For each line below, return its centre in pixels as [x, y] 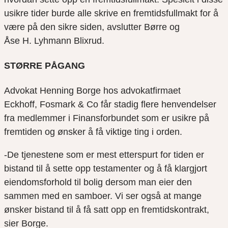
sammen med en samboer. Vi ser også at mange [103, 196]
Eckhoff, [22, 104]
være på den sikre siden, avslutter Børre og [92, 27]
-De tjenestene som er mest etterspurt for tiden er [104, 155]
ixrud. [94, 41]
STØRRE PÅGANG [45, 66]
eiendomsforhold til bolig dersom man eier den [98, 182]
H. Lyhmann [48, 41]
